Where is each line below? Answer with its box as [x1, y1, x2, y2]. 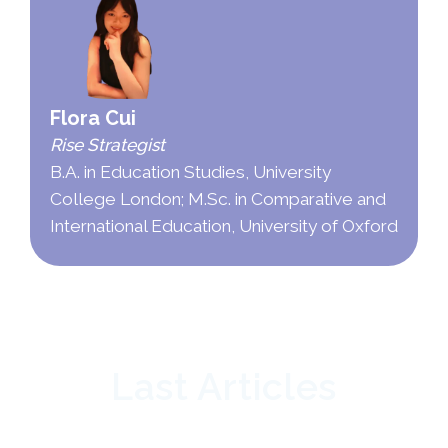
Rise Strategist [49, 134, 165, 155]
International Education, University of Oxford [49, 215, 398, 236]
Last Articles [110, 365, 338, 410]
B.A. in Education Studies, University [49, 161, 331, 182]
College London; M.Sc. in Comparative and [49, 188, 386, 209]
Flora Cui [49, 105, 136, 130]
